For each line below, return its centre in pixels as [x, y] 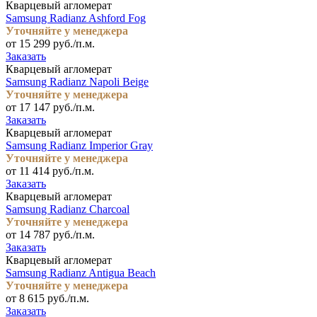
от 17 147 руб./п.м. [50, 107]
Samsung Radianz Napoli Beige [77, 81]
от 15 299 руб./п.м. [50, 43]
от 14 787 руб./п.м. [50, 234]
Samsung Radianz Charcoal [68, 209]
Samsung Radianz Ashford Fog [76, 18]
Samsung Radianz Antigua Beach [81, 272]
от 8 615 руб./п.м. [47, 298]
